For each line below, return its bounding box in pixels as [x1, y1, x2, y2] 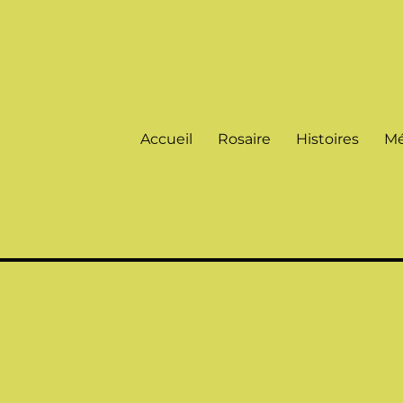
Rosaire [217, 130, 271, 148]
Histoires [295, 130, 359, 148]
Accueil [139, 130, 193, 148]
